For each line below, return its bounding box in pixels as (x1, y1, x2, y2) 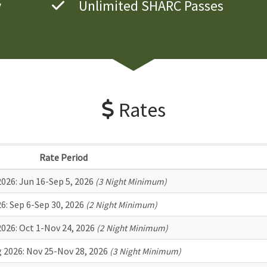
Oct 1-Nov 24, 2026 (18, 221, 95, 234)
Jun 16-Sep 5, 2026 (19, 175, 94, 187)
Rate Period (39, 151, 88, 163)
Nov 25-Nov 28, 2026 (26, 244, 108, 257)
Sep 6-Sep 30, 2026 (9, 198, 84, 210)
